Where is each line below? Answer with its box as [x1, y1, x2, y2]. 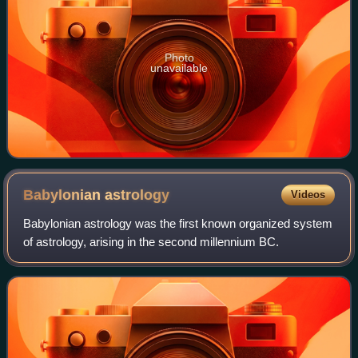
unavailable [150, 61, 208, 74]
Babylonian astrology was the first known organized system [23, 216, 333, 230]
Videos [290, 188, 325, 201]
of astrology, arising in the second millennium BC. [23, 234, 280, 249]
